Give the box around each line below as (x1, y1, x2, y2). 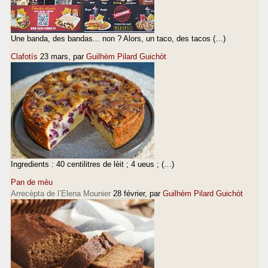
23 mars (40, 51, 68, 61)
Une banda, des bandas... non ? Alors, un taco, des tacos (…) (11, 33, 226, 43)
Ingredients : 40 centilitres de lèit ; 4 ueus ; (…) (11, 159, 174, 169)
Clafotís (11, 51, 38, 61)
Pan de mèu (11, 177, 53, 187)
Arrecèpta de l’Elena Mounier (11, 188, 111, 198)
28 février (113, 188, 145, 198)
